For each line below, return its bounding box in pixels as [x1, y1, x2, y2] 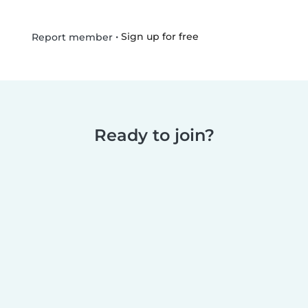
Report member [28, 31, 113, 43]
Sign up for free [120, 30, 199, 43]
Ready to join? [93, 125, 214, 145]
